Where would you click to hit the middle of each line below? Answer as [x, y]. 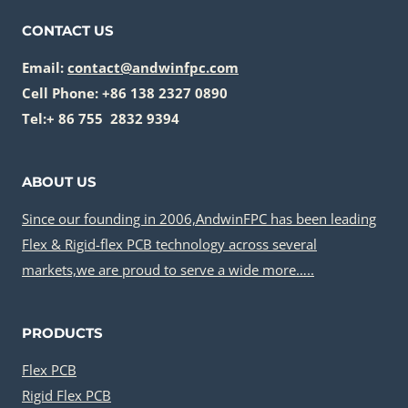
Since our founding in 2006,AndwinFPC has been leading [199, 219]
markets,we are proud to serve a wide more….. [168, 270]
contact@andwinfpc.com [153, 67]
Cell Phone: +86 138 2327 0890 [125, 93]
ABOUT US [59, 182]
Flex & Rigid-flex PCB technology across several [169, 244]
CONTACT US [68, 31]
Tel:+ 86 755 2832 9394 [101, 118]
